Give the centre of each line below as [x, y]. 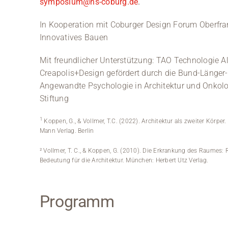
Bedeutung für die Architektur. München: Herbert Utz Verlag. [124, 160]
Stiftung [54, 98]
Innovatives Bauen [74, 37]
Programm [77, 201]
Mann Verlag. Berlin [67, 131]
